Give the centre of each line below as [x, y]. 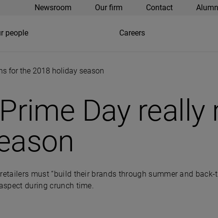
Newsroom [53, 8]
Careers [132, 33]
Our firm [109, 8]
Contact [159, 8]
